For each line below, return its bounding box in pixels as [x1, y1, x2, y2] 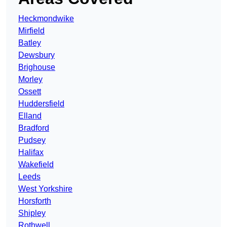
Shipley [18, 209, 46, 218]
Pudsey [18, 136, 46, 145]
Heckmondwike [18, 14, 74, 23]
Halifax [18, 148, 44, 157]
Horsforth [18, 197, 51, 206]
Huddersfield [18, 99, 64, 108]
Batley [18, 39, 41, 48]
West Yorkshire [18, 184, 72, 194]
